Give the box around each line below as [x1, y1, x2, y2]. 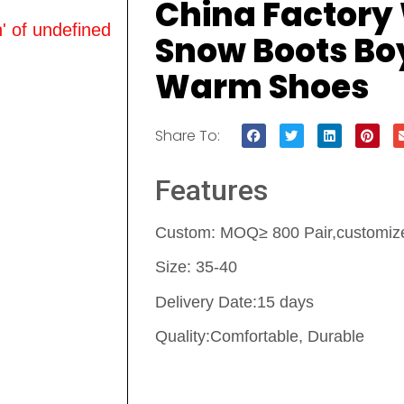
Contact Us [155, 360, 298, 395]
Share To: [155, 124, 220, 146]
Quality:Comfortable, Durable [155, 327, 364, 346]
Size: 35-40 [155, 258, 237, 277]
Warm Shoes [155, 64, 369, 110]
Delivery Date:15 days [155, 292, 314, 311]
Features [155, 173, 268, 207]
